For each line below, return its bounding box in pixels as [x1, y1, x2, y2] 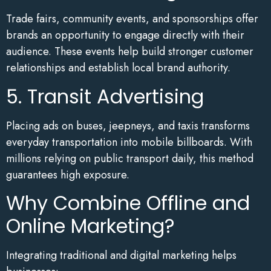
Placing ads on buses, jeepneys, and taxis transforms [6, 117, 250, 134]
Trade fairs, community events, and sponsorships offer [6, 11, 258, 27]
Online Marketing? [6, 212, 175, 240]
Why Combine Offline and [6, 189, 250, 217]
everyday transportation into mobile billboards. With [6, 134, 252, 150]
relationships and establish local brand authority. [6, 60, 230, 76]
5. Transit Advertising [6, 82, 204, 110]
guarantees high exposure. [6, 166, 129, 183]
